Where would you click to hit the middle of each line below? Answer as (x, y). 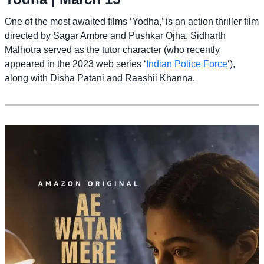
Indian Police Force (187, 64)
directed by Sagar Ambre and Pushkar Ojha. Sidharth (115, 36)
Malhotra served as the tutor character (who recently (112, 50)
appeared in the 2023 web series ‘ (75, 64)
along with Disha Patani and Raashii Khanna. (100, 78)
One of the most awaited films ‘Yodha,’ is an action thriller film (132, 22)
